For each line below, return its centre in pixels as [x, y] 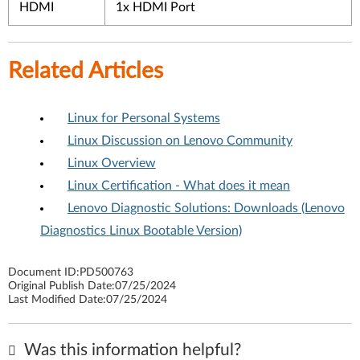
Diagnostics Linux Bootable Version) [141, 231]
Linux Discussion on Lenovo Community [180, 141]
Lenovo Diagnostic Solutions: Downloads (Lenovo [206, 208]
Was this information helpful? [131, 350]
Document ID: [44, 272]
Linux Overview [111, 163]
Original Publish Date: [61, 286]
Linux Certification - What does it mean [178, 186]
